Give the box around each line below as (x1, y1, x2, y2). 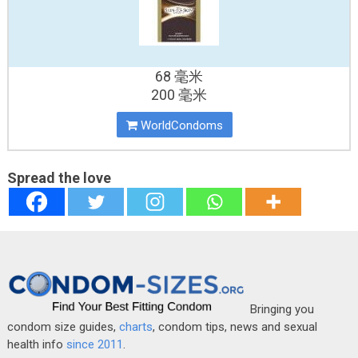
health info (6, 336, 66, 352)
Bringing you (246, 301, 314, 316)
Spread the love (6, 169, 111, 186)
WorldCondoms (137, 118, 224, 133)
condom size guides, (6, 319, 119, 334)
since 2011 (66, 336, 123, 352)
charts (118, 319, 153, 334)
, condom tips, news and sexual (152, 319, 317, 334)
